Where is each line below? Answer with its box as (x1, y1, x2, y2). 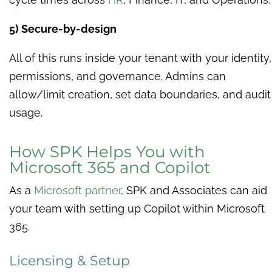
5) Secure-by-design (9, 22, 117, 36)
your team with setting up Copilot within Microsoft (9, 202, 265, 216)
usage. (9, 106, 42, 120)
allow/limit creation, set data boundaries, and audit (9, 88, 271, 101)
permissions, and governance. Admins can (9, 70, 226, 83)
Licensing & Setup (9, 253, 130, 270)
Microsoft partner (34, 184, 121, 197)
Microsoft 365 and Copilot (9, 158, 211, 178)
